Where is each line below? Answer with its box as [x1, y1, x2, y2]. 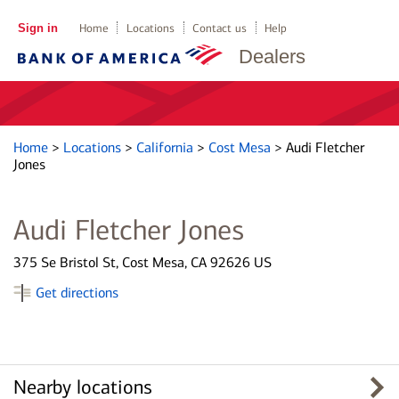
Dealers [239, 45, 305, 68]
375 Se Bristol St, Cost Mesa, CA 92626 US [13, 254, 272, 271]
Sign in [17, 21, 58, 35]
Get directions [36, 284, 118, 301]
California [136, 139, 197, 156]
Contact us [192, 21, 248, 35]
